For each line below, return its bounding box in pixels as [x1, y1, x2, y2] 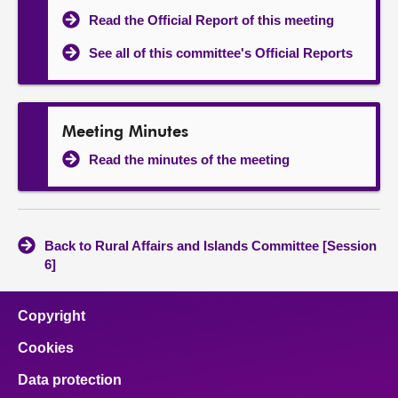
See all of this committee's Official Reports [89, 45, 353, 60]
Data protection [18, 372, 122, 387]
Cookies [18, 340, 74, 355]
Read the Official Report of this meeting [89, 12, 334, 28]
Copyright [18, 308, 85, 323]
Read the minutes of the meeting [89, 152, 290, 167]
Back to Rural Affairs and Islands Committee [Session [44, 238, 377, 253]
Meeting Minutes [62, 124, 188, 140]
